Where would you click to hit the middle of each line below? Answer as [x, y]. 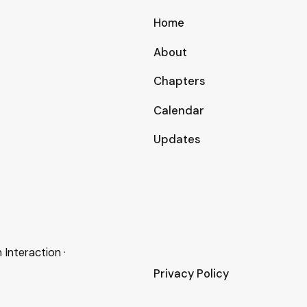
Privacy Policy [191, 274]
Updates [177, 139]
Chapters [180, 81]
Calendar [179, 110]
